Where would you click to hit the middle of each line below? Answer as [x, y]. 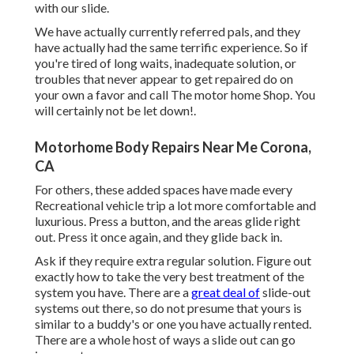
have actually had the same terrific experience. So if [171, 47]
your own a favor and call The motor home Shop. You [175, 95]
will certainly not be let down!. [115, 111]
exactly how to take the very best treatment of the [169, 277]
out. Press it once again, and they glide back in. [158, 237]
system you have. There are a [113, 292]
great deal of [226, 292]
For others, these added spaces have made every [164, 190]
